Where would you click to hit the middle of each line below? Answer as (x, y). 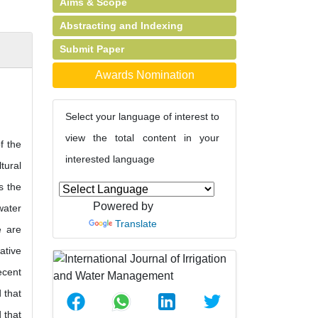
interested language (110, 159)
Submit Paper (92, 49)
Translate (136, 224)
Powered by (123, 206)
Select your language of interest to (142, 116)
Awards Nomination (144, 75)
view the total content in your (142, 138)
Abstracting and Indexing (121, 26)
